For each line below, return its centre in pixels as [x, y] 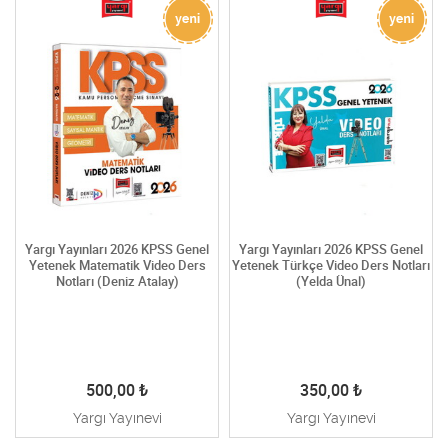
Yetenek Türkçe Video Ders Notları [331, 265]
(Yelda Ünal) [331, 281]
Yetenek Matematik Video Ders [117, 265]
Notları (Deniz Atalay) [117, 281]
